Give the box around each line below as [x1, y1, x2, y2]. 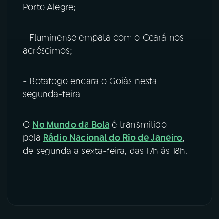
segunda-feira [23, 88, 81, 101]
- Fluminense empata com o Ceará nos [23, 32, 184, 44]
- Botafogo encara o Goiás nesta [23, 75, 157, 88]
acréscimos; [23, 45, 72, 57]
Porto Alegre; [23, 1, 76, 14]
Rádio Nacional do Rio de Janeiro [43, 132, 183, 144]
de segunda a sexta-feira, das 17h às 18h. [23, 145, 188, 157]
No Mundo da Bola [32, 119, 110, 131]
